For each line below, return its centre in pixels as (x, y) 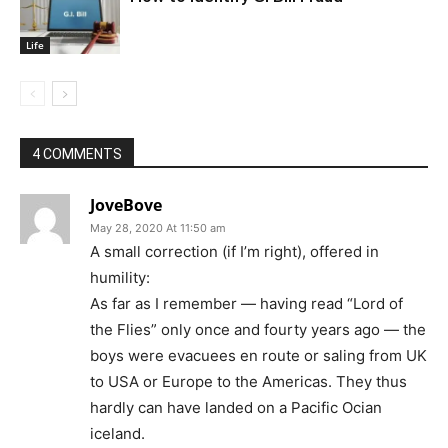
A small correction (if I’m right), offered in (234, 252)
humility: (120, 278)
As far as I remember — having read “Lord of (246, 304)
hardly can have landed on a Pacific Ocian (236, 408)
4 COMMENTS (77, 154)
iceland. (117, 434)
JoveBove (126, 205)
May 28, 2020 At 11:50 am (158, 228)
